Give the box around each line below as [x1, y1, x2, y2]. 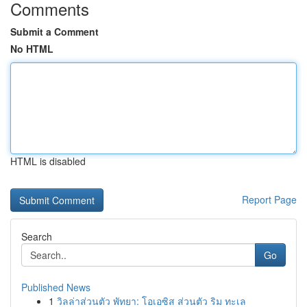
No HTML [10, 42, 53, 56]
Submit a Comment [10, 25, 99, 38]
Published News [21, 280, 90, 294]
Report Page [242, 193, 297, 206]
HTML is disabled [10, 154, 86, 168]
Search [21, 230, 52, 243]
